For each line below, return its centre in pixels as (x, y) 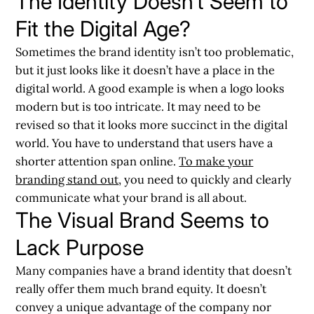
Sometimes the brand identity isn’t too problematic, (155, 52)
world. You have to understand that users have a (145, 143)
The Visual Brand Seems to (143, 220)
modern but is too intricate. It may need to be (138, 106)
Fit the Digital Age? (103, 28)
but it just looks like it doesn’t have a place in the (145, 70)
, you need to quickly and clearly (205, 179)
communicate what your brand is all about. (131, 197)
